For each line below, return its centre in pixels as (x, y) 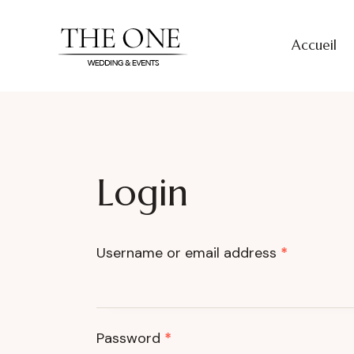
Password (130, 339)
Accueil (314, 45)
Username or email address (188, 253)
